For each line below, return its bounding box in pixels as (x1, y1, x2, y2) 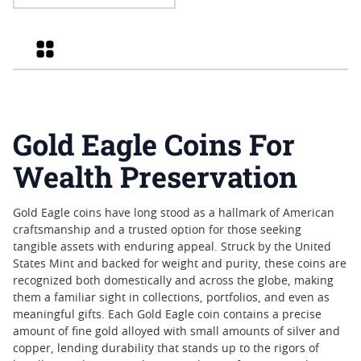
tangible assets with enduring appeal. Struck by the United (13, 242, 331, 254)
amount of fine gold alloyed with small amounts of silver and (13, 326, 340, 338)
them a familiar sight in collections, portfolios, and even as (13, 293, 330, 305)
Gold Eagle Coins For (13, 125, 295, 164)
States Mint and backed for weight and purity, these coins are (13, 259, 346, 271)
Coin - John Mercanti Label (19, 13, 160, 28)
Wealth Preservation (13, 157, 297, 197)
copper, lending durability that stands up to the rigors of (13, 343, 319, 355)
